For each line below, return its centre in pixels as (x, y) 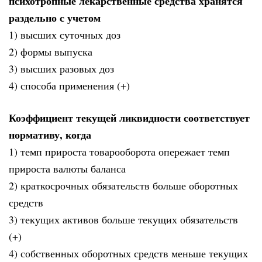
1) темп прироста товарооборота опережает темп (119, 151)
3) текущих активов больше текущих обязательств (123, 219)
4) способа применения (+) (69, 86)
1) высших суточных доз (65, 35)
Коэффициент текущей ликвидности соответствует (129, 117)
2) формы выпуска (51, 52)
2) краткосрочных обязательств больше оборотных (123, 185)
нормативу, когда (50, 134)
